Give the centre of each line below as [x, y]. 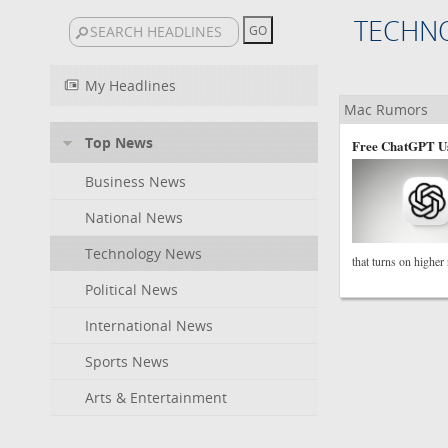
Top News [119, 142]
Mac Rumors [385, 109]
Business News [135, 181]
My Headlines [130, 85]
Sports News [127, 361]
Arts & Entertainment [156, 397]
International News [149, 325]
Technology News [143, 253]
